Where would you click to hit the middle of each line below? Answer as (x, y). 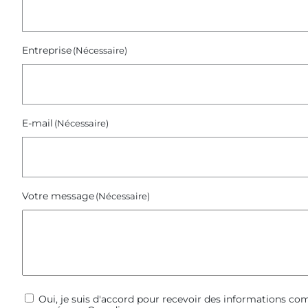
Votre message (58, 196)
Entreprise (47, 51)
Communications (63, 299)
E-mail (37, 123)
